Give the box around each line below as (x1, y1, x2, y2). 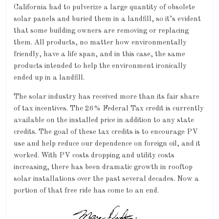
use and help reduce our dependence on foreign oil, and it (14, 140, 201, 148)
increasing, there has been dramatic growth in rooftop (14, 164, 193, 172)
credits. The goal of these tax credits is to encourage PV (14, 129, 198, 136)
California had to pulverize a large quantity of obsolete (14, 4, 196, 12)
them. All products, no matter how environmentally (14, 39, 187, 47)
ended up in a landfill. (14, 74, 85, 82)
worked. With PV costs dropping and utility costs (14, 152, 175, 160)
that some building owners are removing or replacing (14, 27, 189, 35)
